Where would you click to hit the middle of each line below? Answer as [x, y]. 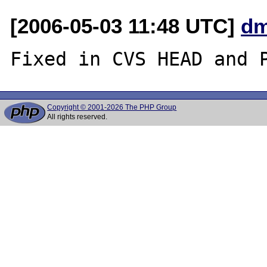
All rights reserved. [77, 117]
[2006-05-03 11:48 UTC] [126, 26]
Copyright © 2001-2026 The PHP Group [112, 107]
